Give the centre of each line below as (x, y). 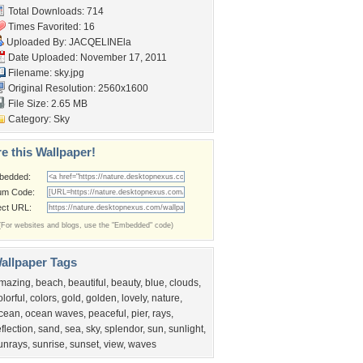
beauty (126, 283)
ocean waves (54, 314)
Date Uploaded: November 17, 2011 (86, 58)
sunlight (186, 329)
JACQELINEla (100, 42)
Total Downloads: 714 (55, 11)
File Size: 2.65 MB (47, 104)
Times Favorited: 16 (50, 27)
